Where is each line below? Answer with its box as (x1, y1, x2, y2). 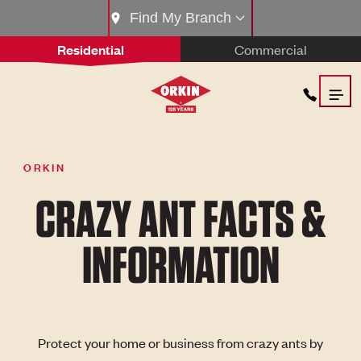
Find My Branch (130, 10, 231, 26)
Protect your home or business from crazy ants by (38, 334, 323, 352)
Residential (56, 39, 124, 59)
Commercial (234, 39, 307, 58)
